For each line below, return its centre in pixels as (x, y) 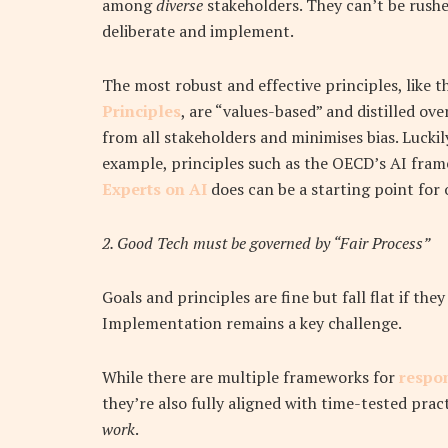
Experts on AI (154, 189)
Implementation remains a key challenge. (252, 323)
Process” (401, 243)
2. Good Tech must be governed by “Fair (237, 243)
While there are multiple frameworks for (250, 377)
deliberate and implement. (198, 31)
